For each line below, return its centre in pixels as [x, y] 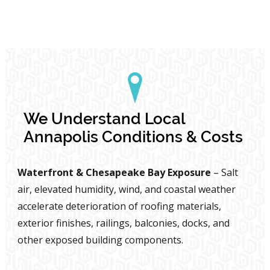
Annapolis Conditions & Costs [133, 137]
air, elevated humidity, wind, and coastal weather [126, 190]
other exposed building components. [100, 240]
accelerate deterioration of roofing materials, [119, 206]
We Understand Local [104, 119]
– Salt [225, 173]
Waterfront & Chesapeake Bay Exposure [115, 173]
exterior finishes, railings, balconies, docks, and [123, 223]
